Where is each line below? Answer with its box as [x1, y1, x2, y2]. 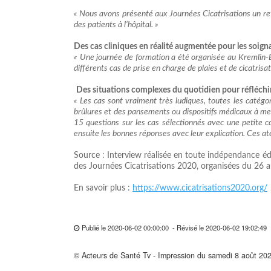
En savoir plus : [74, 183, 132, 192]
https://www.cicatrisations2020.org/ [132, 183, 267, 192]
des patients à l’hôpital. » [74, 20, 158, 29]
